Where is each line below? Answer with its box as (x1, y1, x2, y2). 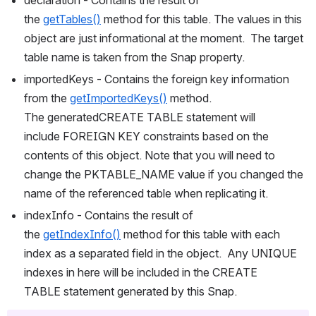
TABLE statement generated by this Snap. (24, 284, 237, 298)
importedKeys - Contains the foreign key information (24, 71, 289, 86)
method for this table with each (121, 226, 280, 241)
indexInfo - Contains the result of (24, 207, 193, 222)
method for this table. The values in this (101, 11, 302, 26)
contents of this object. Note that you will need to (24, 147, 275, 162)
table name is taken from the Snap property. (24, 49, 245, 64)
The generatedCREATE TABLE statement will (24, 109, 255, 124)
